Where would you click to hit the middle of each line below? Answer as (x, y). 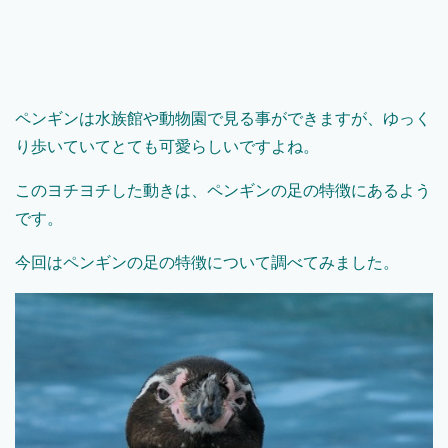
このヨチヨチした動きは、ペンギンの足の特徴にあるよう (223, 191)
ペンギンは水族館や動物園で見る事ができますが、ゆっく (223, 119)
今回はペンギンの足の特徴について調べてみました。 (207, 263)
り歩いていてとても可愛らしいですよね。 (167, 147)
